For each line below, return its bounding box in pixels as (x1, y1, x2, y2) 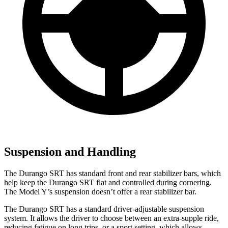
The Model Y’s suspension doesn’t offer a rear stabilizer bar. (4, 187, 196, 196)
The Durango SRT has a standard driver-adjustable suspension (4, 205, 204, 214)
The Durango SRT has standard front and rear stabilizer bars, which (4, 169, 221, 178)
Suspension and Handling (4, 145, 136, 159)
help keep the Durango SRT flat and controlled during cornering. (4, 178, 212, 187)
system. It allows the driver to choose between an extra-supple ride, (4, 214, 219, 223)
